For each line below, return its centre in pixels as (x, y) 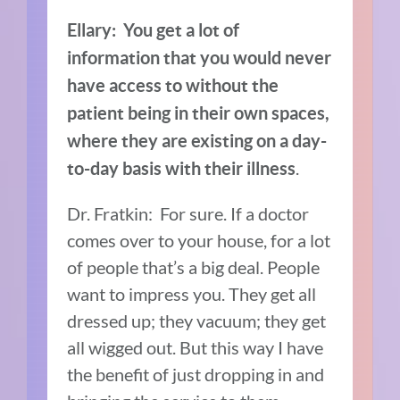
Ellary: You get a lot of (154, 29)
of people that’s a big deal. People (194, 267)
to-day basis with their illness (182, 168)
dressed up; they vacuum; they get (197, 320)
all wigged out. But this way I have (196, 347)
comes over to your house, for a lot (199, 240)
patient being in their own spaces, (199, 112)
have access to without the (173, 85)
